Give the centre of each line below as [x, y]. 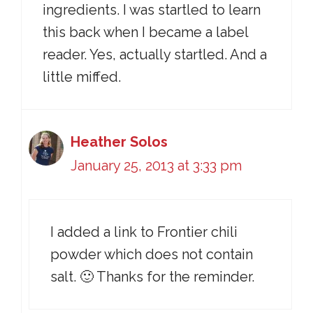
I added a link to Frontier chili [144, 232]
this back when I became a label [145, 32]
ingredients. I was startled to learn [152, 10]
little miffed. [82, 77]
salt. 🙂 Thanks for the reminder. [152, 277]
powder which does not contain [152, 254]
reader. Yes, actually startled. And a [155, 54]
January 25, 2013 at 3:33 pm [156, 166]
